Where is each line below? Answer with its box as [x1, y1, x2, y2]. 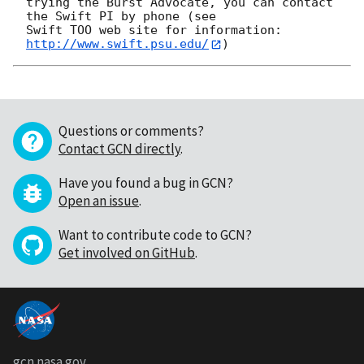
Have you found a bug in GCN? [58, 173, 233, 192]
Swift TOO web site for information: [26, 23, 289, 38]
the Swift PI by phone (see [26, 9, 216, 24]
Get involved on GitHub [58, 243, 195, 262]
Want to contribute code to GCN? [58, 225, 252, 244]
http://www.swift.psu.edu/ [26, 37, 209, 52]
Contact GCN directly [58, 139, 180, 158]
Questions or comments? [58, 121, 204, 140]
